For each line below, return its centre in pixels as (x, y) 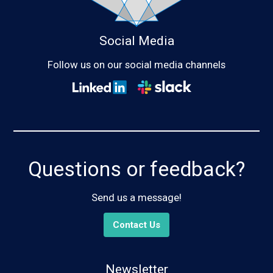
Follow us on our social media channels (136, 65)
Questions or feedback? (136, 169)
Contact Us (136, 225)
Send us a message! (136, 197)
